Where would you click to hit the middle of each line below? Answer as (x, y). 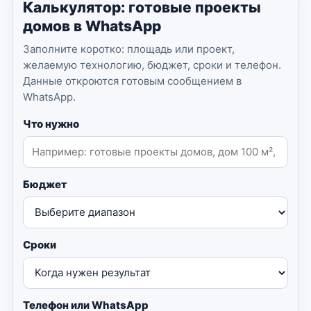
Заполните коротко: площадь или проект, (129, 49)
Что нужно (51, 124)
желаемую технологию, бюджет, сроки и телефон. (152, 65)
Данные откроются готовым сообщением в (132, 81)
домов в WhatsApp (92, 26)
